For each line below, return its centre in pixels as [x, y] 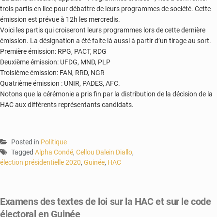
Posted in [26, 142]
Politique [54, 142]
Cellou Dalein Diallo [104, 152]
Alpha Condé [54, 152]
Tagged [23, 152]
